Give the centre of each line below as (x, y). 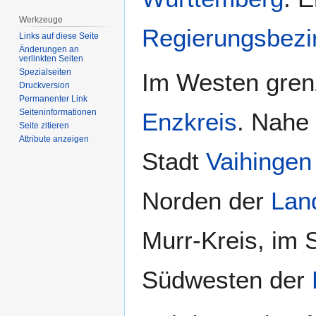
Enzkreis (189, 122)
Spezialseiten (45, 72)
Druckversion (45, 86)
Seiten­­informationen (58, 113)
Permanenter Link (54, 99)
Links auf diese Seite (59, 36)
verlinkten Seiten (51, 59)
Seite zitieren (44, 126)
